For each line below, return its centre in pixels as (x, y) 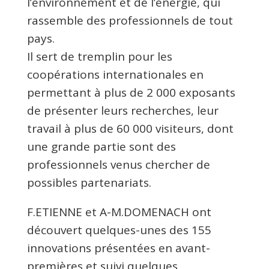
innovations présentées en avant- (118, 248)
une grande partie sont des (101, 147)
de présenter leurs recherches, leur (122, 111)
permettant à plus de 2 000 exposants (131, 93)
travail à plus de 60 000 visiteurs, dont (130, 129)
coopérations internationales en (115, 75)
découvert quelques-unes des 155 (119, 230)
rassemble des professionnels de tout (130, 21)
